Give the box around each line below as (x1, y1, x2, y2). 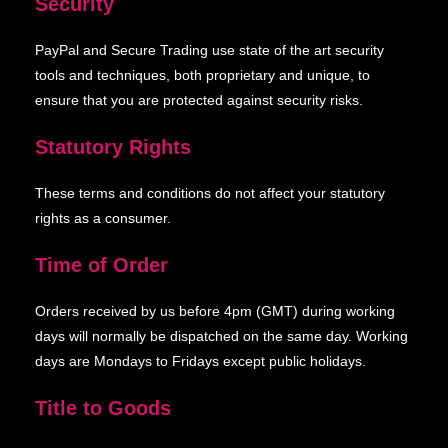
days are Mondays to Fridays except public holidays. (35, 353, 366, 369)
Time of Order (35, 254, 168, 276)
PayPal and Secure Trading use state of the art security (35, 42, 384, 58)
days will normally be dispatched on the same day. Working (35, 328, 408, 344)
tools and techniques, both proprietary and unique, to (35, 67, 370, 83)
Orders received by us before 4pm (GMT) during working (35, 303, 395, 319)
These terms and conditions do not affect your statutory (35, 185, 385, 201)
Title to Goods (35, 397, 171, 419)
